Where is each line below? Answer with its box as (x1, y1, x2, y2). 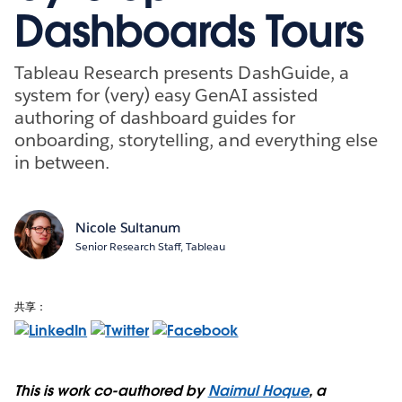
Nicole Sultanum (74, 218, 180, 236)
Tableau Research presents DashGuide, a (14, 60, 349, 84)
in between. (14, 150, 110, 174)
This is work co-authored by (14, 380, 208, 400)
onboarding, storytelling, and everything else (14, 127, 378, 152)
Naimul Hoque (207, 380, 309, 400)
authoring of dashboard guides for (14, 105, 295, 129)
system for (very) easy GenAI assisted (14, 83, 318, 107)
